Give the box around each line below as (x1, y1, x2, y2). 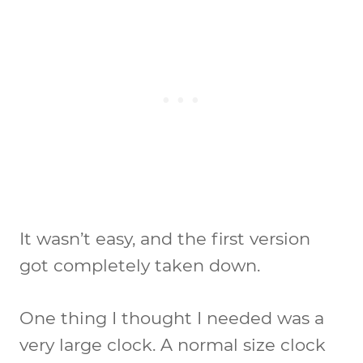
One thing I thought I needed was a (19, 307, 324, 328)
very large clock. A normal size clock (19, 334, 326, 355)
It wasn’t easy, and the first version (19, 228, 310, 249)
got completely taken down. (19, 254, 260, 275)
